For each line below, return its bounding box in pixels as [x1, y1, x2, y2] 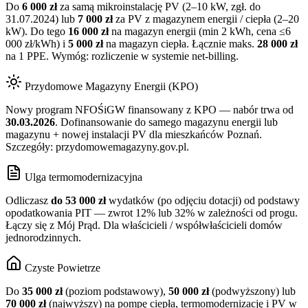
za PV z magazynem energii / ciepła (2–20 [113, 13, 299, 25]
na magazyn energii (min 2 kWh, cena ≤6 [109, 25, 291, 38]
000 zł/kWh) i [5, 38, 68, 50]
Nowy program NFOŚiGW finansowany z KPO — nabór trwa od [5, 104, 294, 116]
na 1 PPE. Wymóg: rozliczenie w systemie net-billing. [5, 50, 239, 63]
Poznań [227, 129, 259, 141]
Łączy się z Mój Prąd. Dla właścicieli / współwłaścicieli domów [5, 219, 283, 232]
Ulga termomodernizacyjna [25, 171, 142, 184]
